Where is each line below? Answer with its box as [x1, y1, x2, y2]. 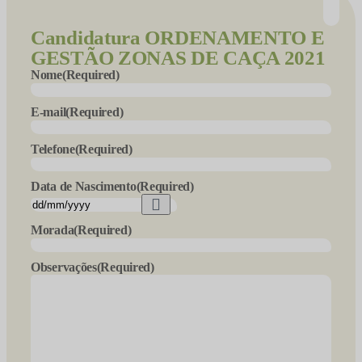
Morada [31, 223, 74, 237]
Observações [31, 260, 97, 274]
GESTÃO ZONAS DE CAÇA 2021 [31, 47, 326, 69]
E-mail [31, 105, 66, 119]
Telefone [31, 142, 75, 156]
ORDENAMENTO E [145, 27, 325, 48]
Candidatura [31, 27, 145, 48]
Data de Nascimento [31, 179, 137, 193]
